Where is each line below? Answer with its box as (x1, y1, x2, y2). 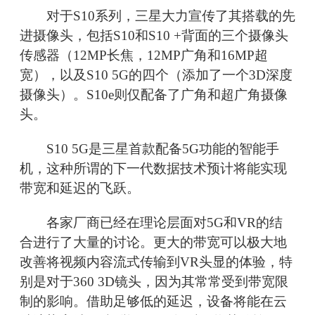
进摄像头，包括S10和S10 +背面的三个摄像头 (20, 28, 288, 44)
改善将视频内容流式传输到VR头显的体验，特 (20, 255, 292, 270)
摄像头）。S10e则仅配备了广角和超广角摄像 (20, 87, 288, 103)
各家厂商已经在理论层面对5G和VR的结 (20, 215, 283, 231)
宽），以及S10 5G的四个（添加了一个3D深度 (20, 67, 292, 83)
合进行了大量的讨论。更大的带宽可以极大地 (20, 235, 287, 250)
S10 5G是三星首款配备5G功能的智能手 (20, 141, 279, 157)
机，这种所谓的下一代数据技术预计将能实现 (20, 161, 287, 176)
